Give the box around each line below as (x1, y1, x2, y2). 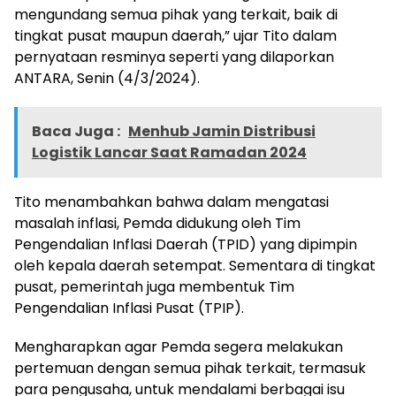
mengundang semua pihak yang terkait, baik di (14, 4, 338, 26)
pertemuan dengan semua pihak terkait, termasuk (14, 358, 366, 379)
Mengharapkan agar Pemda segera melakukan (14, 337, 343, 358)
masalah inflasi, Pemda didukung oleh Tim (14, 213, 301, 234)
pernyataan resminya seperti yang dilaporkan (14, 47, 334, 68)
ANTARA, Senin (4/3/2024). (14, 68, 200, 89)
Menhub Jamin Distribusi (128, 121, 316, 142)
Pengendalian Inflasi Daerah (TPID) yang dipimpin (14, 234, 357, 255)
